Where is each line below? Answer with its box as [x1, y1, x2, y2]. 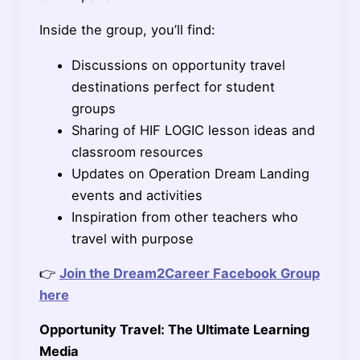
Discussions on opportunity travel [71, 56, 285, 73]
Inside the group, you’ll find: [39, 22, 215, 39]
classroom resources [71, 143, 203, 160]
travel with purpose [71, 230, 194, 247]
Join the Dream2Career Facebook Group [59, 264, 320, 281]
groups [71, 100, 116, 117]
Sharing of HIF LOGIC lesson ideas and [71, 121, 315, 138]
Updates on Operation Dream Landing [71, 165, 309, 182]
